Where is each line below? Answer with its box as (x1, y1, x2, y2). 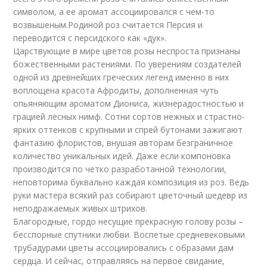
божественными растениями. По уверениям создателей (13, 58, 242, 70)
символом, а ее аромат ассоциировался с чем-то (13, 6, 215, 17)
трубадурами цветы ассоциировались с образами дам (13, 242, 234, 253)
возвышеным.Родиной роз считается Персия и (13, 19, 203, 30)
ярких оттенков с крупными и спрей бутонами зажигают (13, 124, 243, 135)
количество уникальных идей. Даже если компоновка (13, 150, 231, 162)
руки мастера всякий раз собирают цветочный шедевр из (13, 190, 248, 201)
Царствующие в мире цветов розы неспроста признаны (13, 45, 241, 57)
